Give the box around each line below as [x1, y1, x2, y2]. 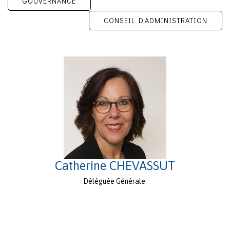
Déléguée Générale [83, 177, 147, 186]
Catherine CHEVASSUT [55, 159, 175, 173]
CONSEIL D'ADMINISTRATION [104, 15, 207, 26]
